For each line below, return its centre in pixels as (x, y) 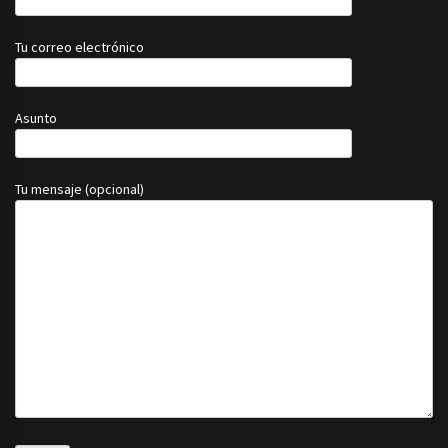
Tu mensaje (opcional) (79, 188)
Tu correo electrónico (79, 46)
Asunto (36, 117)
